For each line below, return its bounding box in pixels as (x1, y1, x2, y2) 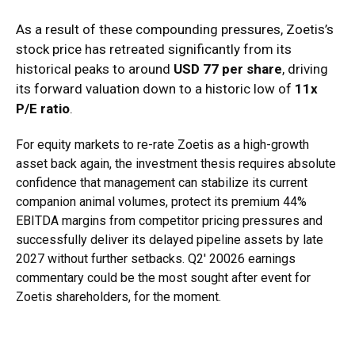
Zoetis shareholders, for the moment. (16, 289, 221, 305)
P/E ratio (16, 101, 70, 117)
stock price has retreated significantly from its (16, 41, 292, 58)
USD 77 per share (174, 61, 282, 78)
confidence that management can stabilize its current (16, 175, 307, 191)
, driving (282, 61, 328, 78)
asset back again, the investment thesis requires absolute (16, 156, 336, 172)
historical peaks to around (16, 61, 174, 78)
